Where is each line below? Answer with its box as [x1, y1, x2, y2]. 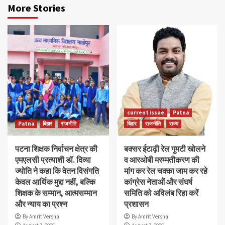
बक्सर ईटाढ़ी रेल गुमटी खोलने [124, 144, 205, 154]
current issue [127, 109, 164, 117]
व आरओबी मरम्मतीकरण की [124, 155, 199, 165]
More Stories [8, 2, 65, 15]
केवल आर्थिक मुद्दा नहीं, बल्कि [15, 177, 95, 187]
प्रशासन [124, 199, 149, 209]
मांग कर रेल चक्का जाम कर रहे [124, 166, 207, 176]
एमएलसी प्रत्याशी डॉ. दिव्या [15, 155, 91, 165]
